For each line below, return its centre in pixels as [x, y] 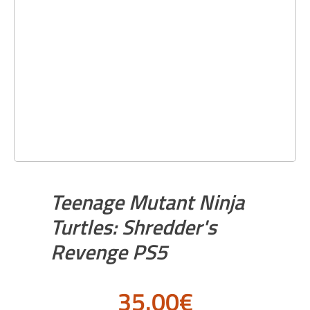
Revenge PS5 [109, 252]
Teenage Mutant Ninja [148, 202]
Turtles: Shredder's [134, 227]
